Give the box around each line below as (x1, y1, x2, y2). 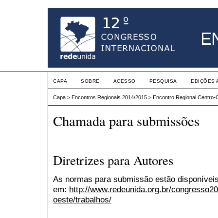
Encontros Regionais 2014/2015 (72, 94, 147, 101)
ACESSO (113, 78, 136, 84)
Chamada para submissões (53, 111, 200, 130)
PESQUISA (149, 78, 177, 84)
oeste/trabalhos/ (53, 195, 111, 205)
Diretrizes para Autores (53, 151, 173, 169)
